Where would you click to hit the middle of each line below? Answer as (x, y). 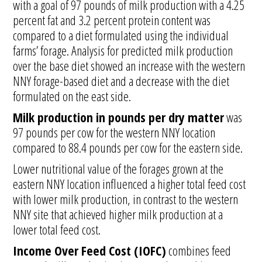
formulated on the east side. (72, 96)
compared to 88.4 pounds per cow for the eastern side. (128, 147)
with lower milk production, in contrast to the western (126, 199)
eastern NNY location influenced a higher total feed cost (130, 184)
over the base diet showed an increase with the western (129, 65)
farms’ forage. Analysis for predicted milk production (123, 50)
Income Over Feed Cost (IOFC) (90, 250)
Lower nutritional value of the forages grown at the (118, 168)
